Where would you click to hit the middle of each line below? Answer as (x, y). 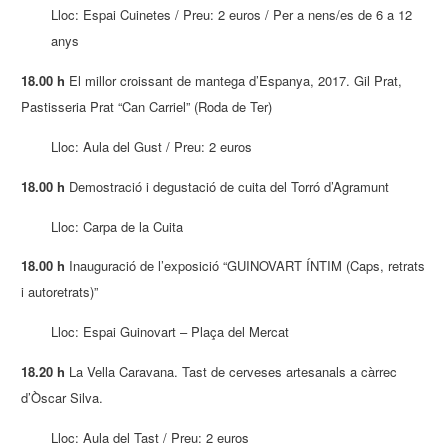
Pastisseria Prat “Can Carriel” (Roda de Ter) (147, 107)
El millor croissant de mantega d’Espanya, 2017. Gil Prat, (234, 81)
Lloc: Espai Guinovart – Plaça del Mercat (170, 332)
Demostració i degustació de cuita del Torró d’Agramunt (227, 186)
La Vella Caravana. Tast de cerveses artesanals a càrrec (231, 372)
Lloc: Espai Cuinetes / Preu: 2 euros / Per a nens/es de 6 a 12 (232, 15)
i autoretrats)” (60, 292)
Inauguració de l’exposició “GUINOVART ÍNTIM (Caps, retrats (245, 266)
